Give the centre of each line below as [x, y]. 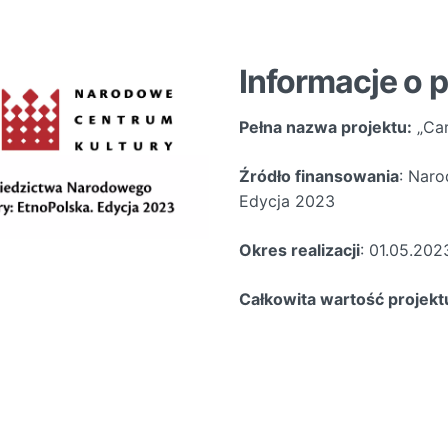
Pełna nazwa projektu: [325, 127]
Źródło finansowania [319, 176]
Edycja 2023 [287, 201]
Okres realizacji [299, 250]
